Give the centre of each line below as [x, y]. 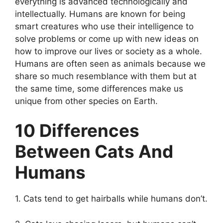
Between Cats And [94, 152]
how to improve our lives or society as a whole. [109, 51]
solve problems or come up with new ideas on [107, 39]
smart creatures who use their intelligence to [104, 26]
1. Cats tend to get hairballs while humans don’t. [111, 199]
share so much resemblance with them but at [106, 76]
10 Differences [77, 131]
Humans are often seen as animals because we [110, 63]
